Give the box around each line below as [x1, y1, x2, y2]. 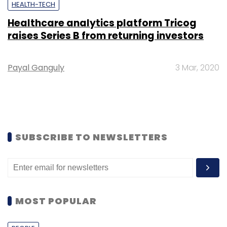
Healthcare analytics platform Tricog [8, 16, 197, 30]
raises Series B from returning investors [8, 28, 204, 43]
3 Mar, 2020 [175, 61, 219, 73]
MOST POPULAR [15, 194, 97, 207]
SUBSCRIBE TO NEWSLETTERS [15, 130, 168, 143]
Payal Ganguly [8, 61, 64, 73]
